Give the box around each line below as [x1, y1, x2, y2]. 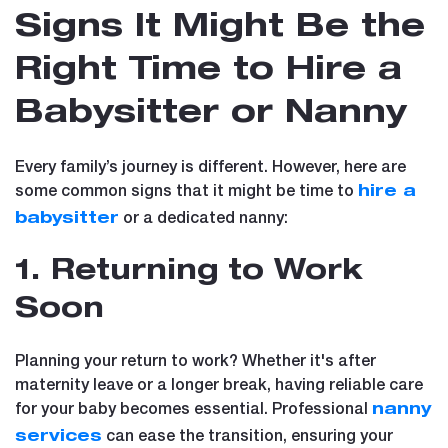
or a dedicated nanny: [119, 206, 288, 226]
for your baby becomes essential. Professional [15, 397, 372, 417]
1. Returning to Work [15, 258, 363, 287]
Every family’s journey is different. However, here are [15, 155, 406, 175]
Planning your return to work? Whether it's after [15, 349, 376, 369]
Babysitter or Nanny [15, 98, 407, 131]
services [15, 429, 102, 446]
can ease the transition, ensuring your [106, 424, 393, 444]
